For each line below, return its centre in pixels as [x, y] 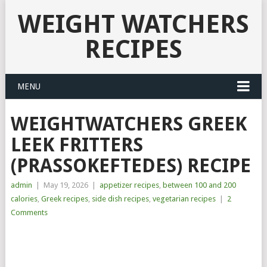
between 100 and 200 [199, 185]
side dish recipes [120, 199]
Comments [29, 212]
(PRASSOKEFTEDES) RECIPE [131, 166]
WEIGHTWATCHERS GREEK [128, 124]
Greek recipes [64, 199]
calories [24, 199]
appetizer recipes [129, 185]
